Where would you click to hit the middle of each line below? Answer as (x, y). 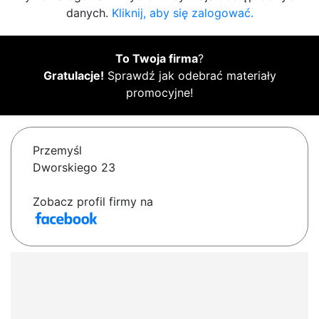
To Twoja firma (157, 59)
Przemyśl (57, 151)
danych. (89, 13)
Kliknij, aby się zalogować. (182, 13)
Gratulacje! (73, 76)
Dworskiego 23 (74, 168)
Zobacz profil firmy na (93, 202)
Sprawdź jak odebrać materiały (190, 76)
